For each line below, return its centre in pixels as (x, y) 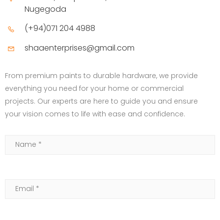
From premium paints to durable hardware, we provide (101, 75)
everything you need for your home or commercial (94, 88)
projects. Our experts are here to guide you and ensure (101, 101)
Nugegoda (45, 9)
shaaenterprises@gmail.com (80, 48)
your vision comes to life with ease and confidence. (95, 114)
